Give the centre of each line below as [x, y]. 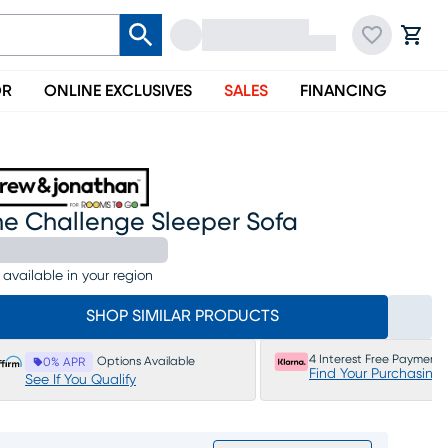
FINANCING [343, 91]
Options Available [146, 361]
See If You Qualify [80, 380]
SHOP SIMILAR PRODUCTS [182, 316]
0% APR [64, 362]
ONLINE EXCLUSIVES [118, 91]
